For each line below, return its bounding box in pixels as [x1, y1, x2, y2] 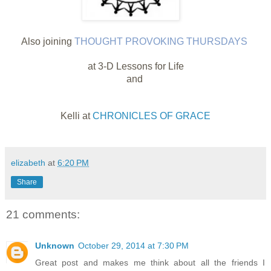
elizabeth [11, 157, 45, 168]
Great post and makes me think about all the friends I [35, 258, 265, 268]
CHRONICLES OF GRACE [93, 110, 211, 121]
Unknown [35, 241, 74, 251]
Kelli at [60, 110, 93, 121]
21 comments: [6, 208, 80, 221]
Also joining [21, 36, 74, 47]
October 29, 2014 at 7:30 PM [78, 241, 189, 251]
